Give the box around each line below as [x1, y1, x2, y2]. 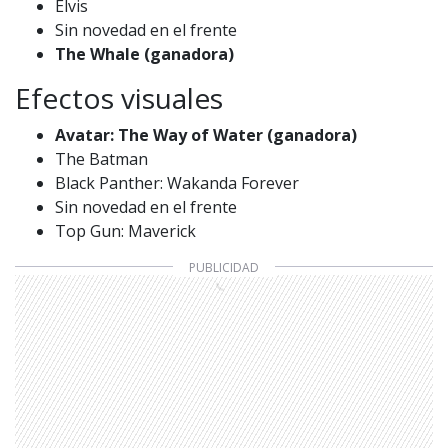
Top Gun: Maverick [55, 219, 196, 242]
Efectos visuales [15, 78, 223, 117]
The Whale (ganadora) [55, 42, 234, 65]
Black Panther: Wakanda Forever [55, 171, 299, 194]
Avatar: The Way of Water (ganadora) [55, 123, 357, 146]
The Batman [55, 147, 148, 170]
